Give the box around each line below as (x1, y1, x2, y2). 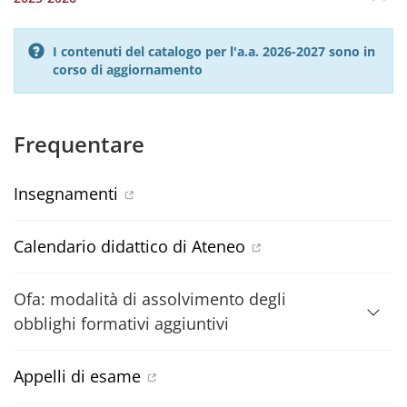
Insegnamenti (14, 183, 118, 204)
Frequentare (14, 129, 144, 159)
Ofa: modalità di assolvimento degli (14, 288, 286, 310)
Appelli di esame (14, 365, 141, 387)
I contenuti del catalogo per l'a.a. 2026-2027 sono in (53, 43, 375, 60)
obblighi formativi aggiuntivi (14, 313, 229, 334)
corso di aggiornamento (53, 61, 203, 78)
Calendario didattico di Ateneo (14, 235, 245, 257)
